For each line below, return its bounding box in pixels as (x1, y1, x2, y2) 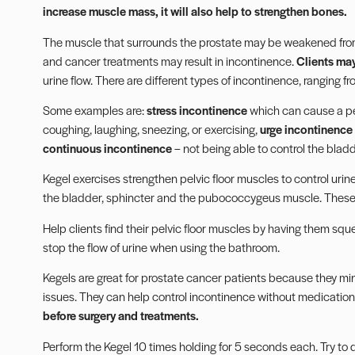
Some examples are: (42, 101, 147, 119)
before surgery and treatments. (42, 307, 199, 324)
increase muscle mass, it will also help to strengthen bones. (42, 2, 347, 20)
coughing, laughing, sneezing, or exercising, (42, 120, 260, 138)
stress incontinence (146, 101, 247, 119)
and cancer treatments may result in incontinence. (42, 52, 296, 69)
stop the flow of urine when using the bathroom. (42, 238, 280, 255)
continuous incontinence (42, 139, 172, 157)
